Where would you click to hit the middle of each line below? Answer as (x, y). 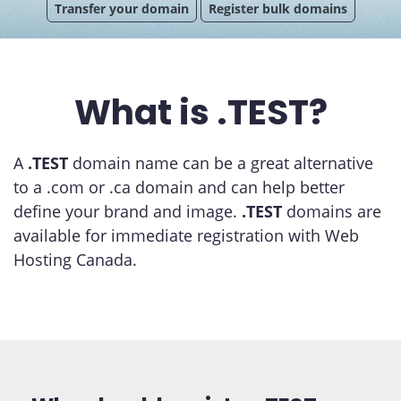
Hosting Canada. (75, 260)
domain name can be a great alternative (223, 163)
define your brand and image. (128, 211)
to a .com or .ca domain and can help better (179, 187)
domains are (334, 211)
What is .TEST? (200, 112)
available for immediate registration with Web (186, 235)
